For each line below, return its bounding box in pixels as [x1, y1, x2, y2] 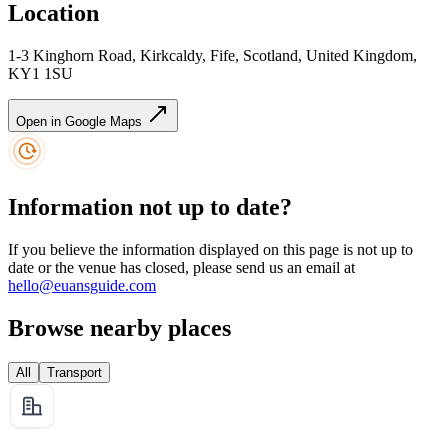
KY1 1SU [8, 65, 73, 83]
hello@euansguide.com [8, 276, 156, 294]
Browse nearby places [8, 314, 231, 341]
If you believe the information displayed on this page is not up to [8, 240, 413, 258]
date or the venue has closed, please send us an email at [8, 258, 355, 276]
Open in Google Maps [16, 114, 146, 130]
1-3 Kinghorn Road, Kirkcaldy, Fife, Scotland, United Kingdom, [8, 47, 417, 65]
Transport [47, 364, 102, 380]
